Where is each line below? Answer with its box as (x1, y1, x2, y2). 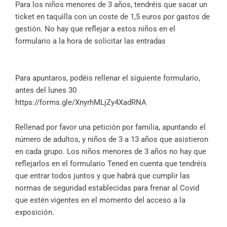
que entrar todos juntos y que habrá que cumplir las (15, 171, 190, 181)
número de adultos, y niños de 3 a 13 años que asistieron (15, 135, 208, 144)
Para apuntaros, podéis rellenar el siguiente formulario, (15, 73, 200, 83)
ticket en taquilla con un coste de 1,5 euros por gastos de (15, 12, 210, 22)
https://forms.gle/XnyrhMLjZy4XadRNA (15, 98, 146, 107)
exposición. (15, 208, 54, 217)
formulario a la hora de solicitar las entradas (15, 36, 166, 46)
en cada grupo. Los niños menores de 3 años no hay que (15, 147, 206, 157)
